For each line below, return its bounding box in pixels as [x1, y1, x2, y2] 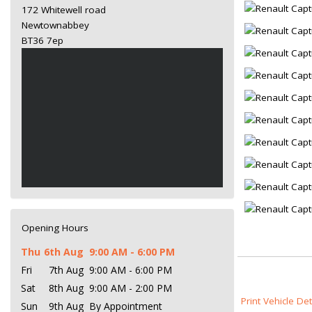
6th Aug [44, 245, 84, 258]
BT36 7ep [22, 34, 63, 47]
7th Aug [49, 263, 84, 276]
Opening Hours [22, 221, 88, 234]
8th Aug [49, 281, 84, 295]
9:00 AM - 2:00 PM [89, 281, 172, 295]
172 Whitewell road [22, 3, 106, 16]
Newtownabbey [22, 19, 89, 31]
